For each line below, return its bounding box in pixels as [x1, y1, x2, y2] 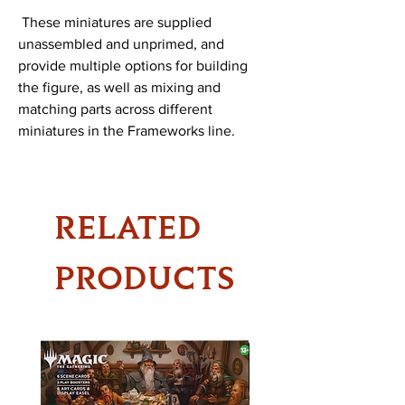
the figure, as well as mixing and [18, 79, 221, 95]
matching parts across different [18, 100, 212, 117]
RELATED [54, 206, 202, 247]
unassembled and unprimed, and [18, 35, 224, 52]
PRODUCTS [54, 257, 235, 297]
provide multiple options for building [18, 57, 248, 73]
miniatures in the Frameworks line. [18, 122, 235, 138]
